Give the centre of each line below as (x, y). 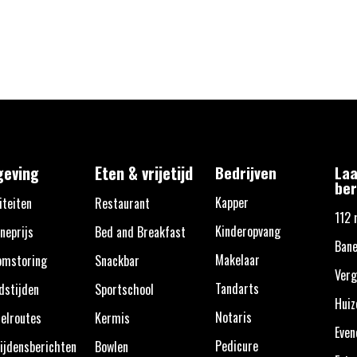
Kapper (231, 203)
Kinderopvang (247, 231)
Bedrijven (245, 173)
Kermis (112, 318)
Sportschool (124, 290)
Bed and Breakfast (140, 232)
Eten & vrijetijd (143, 173)
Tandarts (237, 289)
